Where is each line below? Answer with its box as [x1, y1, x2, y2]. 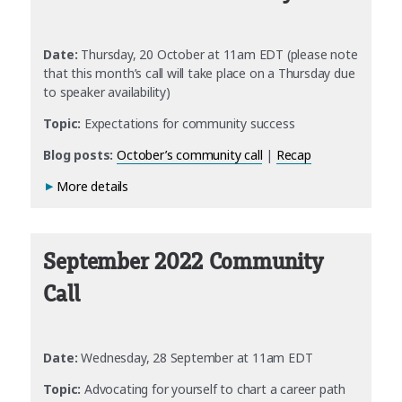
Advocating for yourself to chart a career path [81, 380, 346, 398]
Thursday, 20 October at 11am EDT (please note [77, 46, 358, 64]
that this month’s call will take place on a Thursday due [43, 65, 355, 83]
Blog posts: [43, 146, 114, 164]
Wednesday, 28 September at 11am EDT [77, 348, 313, 366]
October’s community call [117, 146, 263, 164]
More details [57, 178, 129, 196]
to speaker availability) [43, 83, 170, 101]
